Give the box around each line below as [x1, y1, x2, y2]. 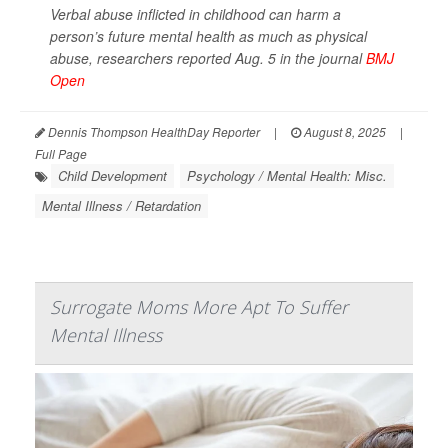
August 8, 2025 [301, 123, 386, 141]
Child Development [58, 166, 167, 186]
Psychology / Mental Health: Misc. [187, 166, 387, 186]
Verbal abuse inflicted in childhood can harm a [50, 4, 341, 25]
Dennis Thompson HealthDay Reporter [45, 123, 260, 141]
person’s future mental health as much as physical [50, 26, 367, 47]
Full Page [35, 145, 87, 163]
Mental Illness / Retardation [42, 196, 201, 216]
